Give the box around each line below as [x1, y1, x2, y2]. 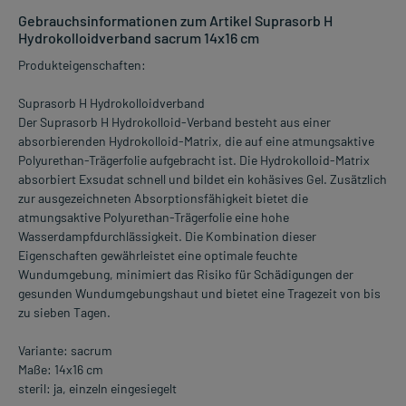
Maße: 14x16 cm [18, 362, 103, 378]
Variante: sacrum [18, 343, 112, 359]
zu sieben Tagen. [18, 304, 111, 321]
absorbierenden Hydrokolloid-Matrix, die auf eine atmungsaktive [18, 133, 374, 150]
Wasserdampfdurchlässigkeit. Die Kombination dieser [18, 228, 316, 245]
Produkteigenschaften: [18, 57, 146, 73]
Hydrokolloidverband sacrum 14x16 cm [18, 29, 259, 47]
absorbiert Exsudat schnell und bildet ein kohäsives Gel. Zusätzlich [18, 171, 387, 188]
